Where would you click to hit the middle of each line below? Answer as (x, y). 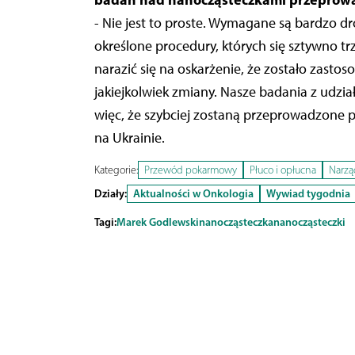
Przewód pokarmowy (190, 170)
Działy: (110, 194)
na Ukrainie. (129, 138)
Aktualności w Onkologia (193, 194)
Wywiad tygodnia (308, 194)
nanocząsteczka (236, 222)
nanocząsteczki (309, 222)
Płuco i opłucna (282, 170)
